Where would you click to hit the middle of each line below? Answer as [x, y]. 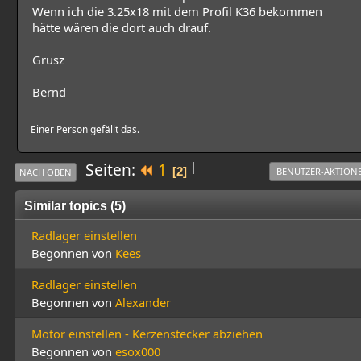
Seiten [108, 170]
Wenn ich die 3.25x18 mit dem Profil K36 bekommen [177, 11]
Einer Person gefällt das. [85, 129]
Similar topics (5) [75, 206]
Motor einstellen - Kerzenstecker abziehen [147, 334]
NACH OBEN [46, 172]
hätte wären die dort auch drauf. [123, 27]
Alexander [143, 303]
